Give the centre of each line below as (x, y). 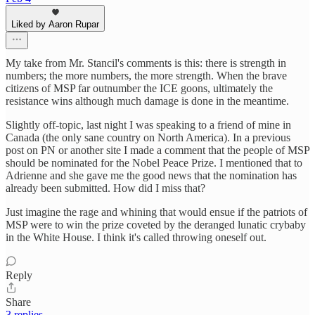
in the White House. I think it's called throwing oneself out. (136, 237)
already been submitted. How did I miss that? (105, 188)
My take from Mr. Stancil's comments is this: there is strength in (146, 63)
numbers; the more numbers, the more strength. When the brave (146, 76)
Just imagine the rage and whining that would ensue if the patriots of (156, 212)
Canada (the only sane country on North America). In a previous (148, 137)
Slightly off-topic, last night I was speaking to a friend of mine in (148, 125)
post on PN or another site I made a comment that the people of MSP (157, 150)
